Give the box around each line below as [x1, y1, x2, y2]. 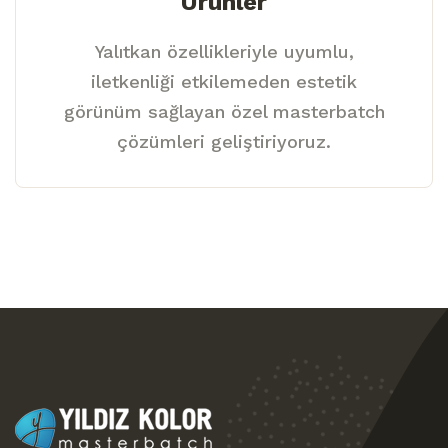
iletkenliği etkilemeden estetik [91, 71, 357, 93]
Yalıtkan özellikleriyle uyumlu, [94, 41, 354, 63]
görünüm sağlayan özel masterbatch [63, 101, 385, 123]
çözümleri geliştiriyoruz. [117, 131, 331, 153]
